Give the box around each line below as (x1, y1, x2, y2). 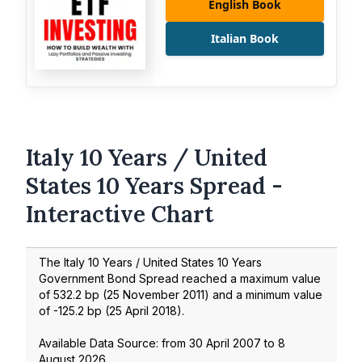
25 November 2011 (107, 287, 204, 301)
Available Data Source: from (39, 335, 189, 350)
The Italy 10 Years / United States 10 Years (39, 255, 262, 269)
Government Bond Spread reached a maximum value (39, 271, 321, 285)
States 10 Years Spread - (26, 171, 283, 201)
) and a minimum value (204, 287, 322, 301)
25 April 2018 (109, 303, 177, 318)
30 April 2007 (189, 335, 261, 350)
